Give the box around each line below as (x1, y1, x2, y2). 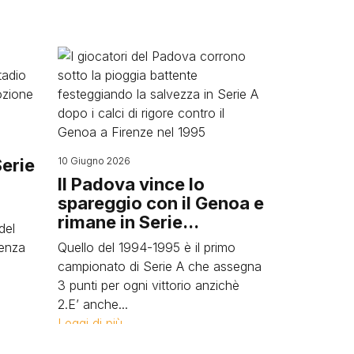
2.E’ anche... (58, 296, 128, 313)
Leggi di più (58, 315, 122, 332)
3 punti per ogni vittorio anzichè (58, 277, 239, 294)
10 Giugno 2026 (58, 155, 130, 168)
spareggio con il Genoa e (58, 193, 264, 214)
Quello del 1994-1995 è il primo (58, 239, 235, 256)
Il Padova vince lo (58, 174, 205, 195)
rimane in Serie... (58, 212, 199, 233)
